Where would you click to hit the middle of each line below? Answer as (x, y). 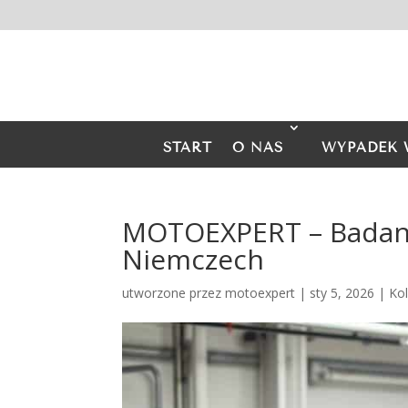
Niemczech (194, 259)
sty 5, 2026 (342, 293)
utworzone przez (174, 293)
